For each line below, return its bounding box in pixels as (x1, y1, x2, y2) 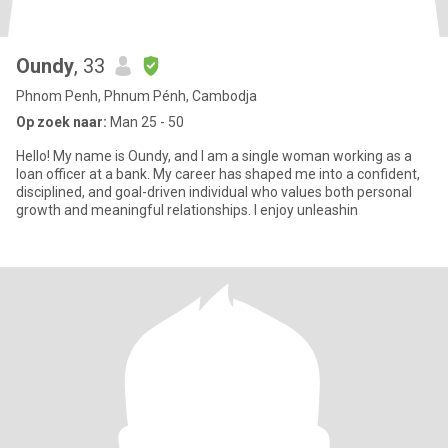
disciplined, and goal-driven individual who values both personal (16, 184, 412, 200)
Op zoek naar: (16, 114, 107, 130)
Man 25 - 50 (107, 114, 184, 130)
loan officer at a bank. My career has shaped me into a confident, (16, 166, 420, 182)
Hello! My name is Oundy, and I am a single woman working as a (16, 148, 412, 164)
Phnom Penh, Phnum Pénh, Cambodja (16, 88, 257, 104)
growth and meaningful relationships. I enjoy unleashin (254, 202, 358, 218)
